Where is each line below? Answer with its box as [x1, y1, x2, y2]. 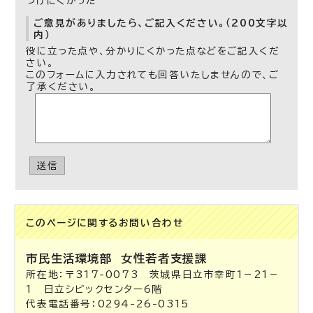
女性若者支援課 [121, 253, 208, 265]
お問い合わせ [118, 218, 184, 228]
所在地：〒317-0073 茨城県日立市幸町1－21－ [26, 270, 280, 280]
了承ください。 [26, 82, 96, 92]
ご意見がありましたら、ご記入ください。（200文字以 [34, 18, 289, 29]
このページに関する [26, 218, 119, 228]
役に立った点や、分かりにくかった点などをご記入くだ [26, 46, 280, 57]
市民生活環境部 [26, 253, 122, 265]
